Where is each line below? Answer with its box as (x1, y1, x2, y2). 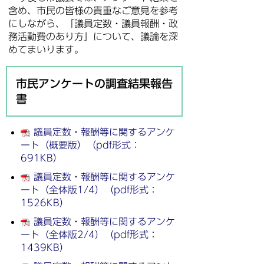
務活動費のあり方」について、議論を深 (8, 32, 178, 41)
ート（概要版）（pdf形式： (21, 140, 140, 150)
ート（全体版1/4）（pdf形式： (21, 185, 158, 194)
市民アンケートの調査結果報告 (16, 78, 173, 89)
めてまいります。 (8, 45, 84, 54)
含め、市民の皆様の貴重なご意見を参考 (8, 6, 178, 15)
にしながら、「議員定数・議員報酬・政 (8, 19, 178, 28)
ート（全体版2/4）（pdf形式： (21, 230, 158, 239)
